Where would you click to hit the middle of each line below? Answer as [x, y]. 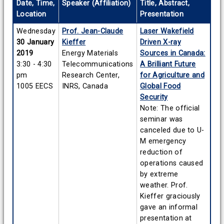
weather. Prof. [164, 185]
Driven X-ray [160, 42]
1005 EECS [35, 86]
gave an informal [169, 207]
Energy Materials [90, 53]
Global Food [160, 86]
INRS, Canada [85, 86]
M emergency [163, 141]
